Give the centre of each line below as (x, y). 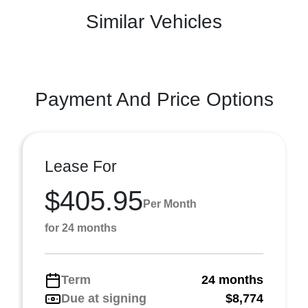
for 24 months (81, 228)
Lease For (81, 166)
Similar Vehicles (154, 22)
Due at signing (104, 298)
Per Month (170, 203)
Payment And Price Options (154, 99)
